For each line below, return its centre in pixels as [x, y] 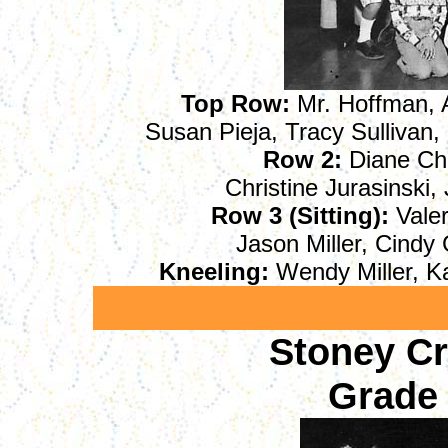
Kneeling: [214, 271]
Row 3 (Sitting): [300, 215]
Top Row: [235, 103]
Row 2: [302, 159]
